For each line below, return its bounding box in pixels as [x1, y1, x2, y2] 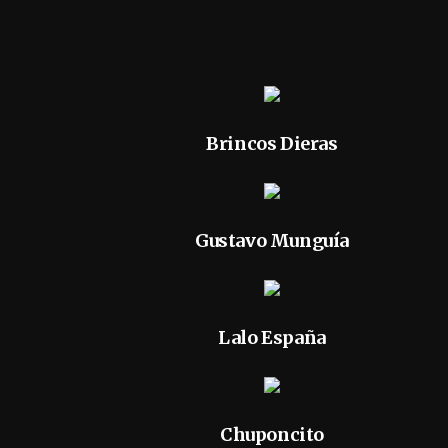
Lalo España [218, 326, 326, 349]
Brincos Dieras [206, 132, 338, 155]
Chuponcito [219, 423, 324, 446]
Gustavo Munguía [194, 229, 349, 252]
